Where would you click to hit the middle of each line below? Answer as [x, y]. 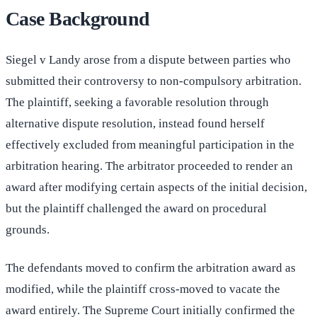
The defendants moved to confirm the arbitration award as [151, 268]
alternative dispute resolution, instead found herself [135, 124]
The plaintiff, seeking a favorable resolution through [137, 103]
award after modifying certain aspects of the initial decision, [156, 188]
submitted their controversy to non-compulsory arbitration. [154, 81]
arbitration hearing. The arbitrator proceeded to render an [149, 166]
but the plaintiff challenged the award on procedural [136, 209]
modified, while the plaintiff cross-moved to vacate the [143, 289]
